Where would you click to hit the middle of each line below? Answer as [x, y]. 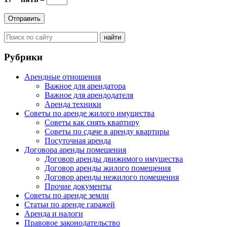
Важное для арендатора [85, 86]
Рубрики [23, 57]
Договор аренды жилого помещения [108, 168]
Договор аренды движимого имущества [114, 159]
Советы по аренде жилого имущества [89, 113]
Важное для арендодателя [89, 95]
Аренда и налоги [54, 214]
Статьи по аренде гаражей [70, 205]
